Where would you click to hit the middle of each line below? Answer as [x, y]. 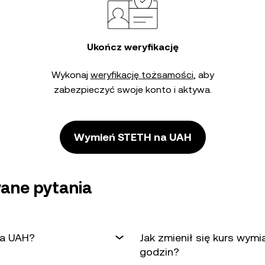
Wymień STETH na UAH [132, 137]
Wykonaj [71, 75]
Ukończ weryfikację [132, 47]
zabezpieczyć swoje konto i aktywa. [132, 90]
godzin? [159, 252]
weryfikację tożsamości [142, 75]
